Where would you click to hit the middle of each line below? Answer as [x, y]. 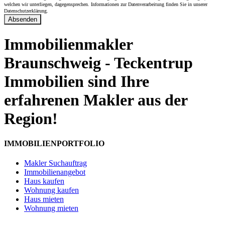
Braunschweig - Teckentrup [98, 63]
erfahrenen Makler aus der [96, 100]
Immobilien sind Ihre [77, 82]
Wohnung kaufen [51, 190]
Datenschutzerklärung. [26, 11]
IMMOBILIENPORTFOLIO [54, 143]
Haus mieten [44, 199]
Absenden [23, 19]
